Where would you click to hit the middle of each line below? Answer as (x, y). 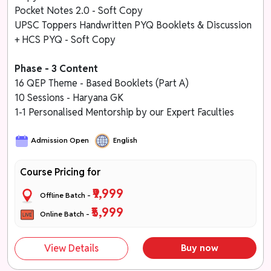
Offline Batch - (64, 195)
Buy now (199, 247)
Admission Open (60, 140)
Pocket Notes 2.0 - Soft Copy (79, 10)
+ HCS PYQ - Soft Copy (65, 39)
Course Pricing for (60, 172)
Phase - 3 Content (58, 68)
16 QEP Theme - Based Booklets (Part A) (103, 83)
